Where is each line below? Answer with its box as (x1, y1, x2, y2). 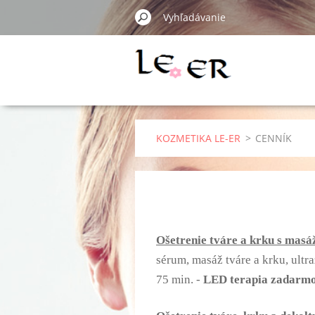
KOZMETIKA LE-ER (156, 131, 240, 145)
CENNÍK (255, 131, 292, 145)
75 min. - (156, 273, 203, 287)
